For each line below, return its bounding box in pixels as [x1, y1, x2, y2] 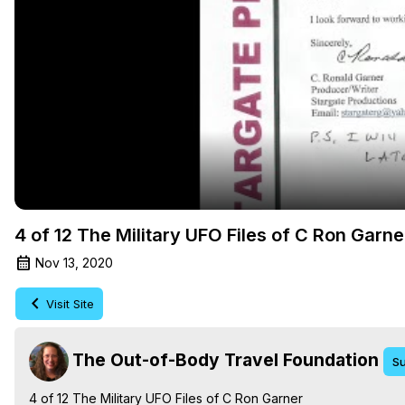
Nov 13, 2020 [35, 254, 113, 270]
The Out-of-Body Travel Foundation [72, 348, 379, 371]
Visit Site [46, 296, 94, 311]
